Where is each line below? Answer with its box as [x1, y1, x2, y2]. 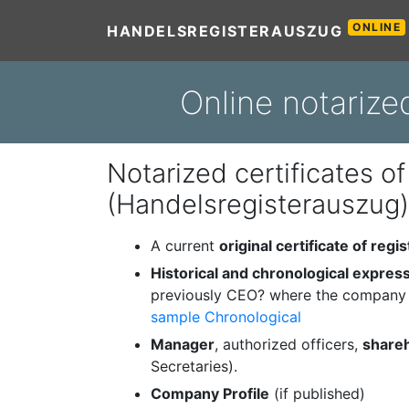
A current [151, 236, 219, 255]
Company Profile [151, 384, 269, 403]
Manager [151, 335, 215, 353]
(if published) [269, 384, 365, 403]
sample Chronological [151, 308, 301, 326]
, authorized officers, [215, 335, 362, 353]
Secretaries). [151, 357, 237, 375]
